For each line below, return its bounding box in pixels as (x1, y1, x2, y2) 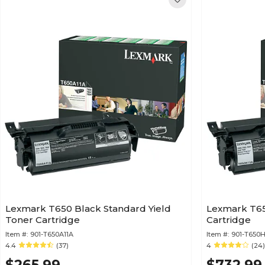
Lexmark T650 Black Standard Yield (5, 203, 171, 214)
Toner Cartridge (5, 214, 80, 225)
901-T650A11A (30, 230, 73, 238)
